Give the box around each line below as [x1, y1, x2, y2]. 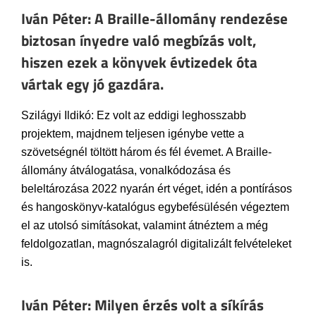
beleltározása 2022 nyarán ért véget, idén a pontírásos [21, 182, 292, 195]
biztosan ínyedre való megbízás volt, [21, 29, 257, 52]
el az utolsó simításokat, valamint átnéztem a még [21, 219, 268, 231]
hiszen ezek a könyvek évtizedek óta [21, 51, 257, 74]
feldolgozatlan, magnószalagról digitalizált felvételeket [21, 237, 291, 250]
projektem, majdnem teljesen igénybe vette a [21, 127, 244, 140]
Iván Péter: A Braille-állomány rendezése [21, 7, 288, 30]
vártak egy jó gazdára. [21, 73, 164, 96]
